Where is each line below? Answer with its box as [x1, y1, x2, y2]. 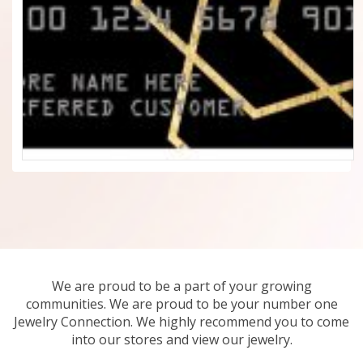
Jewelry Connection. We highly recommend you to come [14, 312, 349, 331]
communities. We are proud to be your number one [25, 294, 338, 313]
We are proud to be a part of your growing [51, 276, 312, 295]
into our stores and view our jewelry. [70, 330, 293, 348]
